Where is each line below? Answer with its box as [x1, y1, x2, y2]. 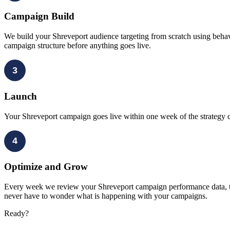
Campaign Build [4, 11, 74, 22]
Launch [4, 90, 37, 102]
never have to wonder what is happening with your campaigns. [4, 191, 207, 200]
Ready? [4, 209, 29, 218]
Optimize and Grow [4, 161, 88, 172]
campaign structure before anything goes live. [4, 41, 151, 50]
